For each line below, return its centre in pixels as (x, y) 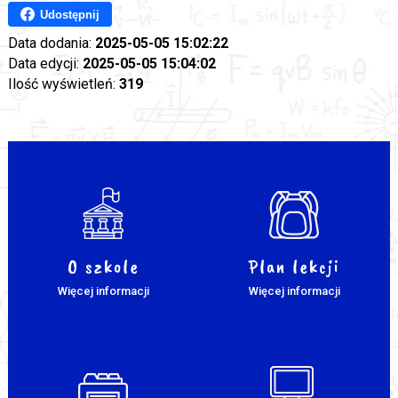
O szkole (103, 267)
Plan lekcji (295, 267)
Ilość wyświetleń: (63, 84)
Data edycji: (45, 64)
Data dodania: (51, 44)
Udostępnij (69, 14)
